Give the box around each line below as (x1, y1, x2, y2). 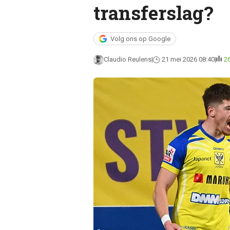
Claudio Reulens (103, 55, 151, 63)
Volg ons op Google (110, 35, 170, 43)
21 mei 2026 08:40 (161, 55, 215, 63)
